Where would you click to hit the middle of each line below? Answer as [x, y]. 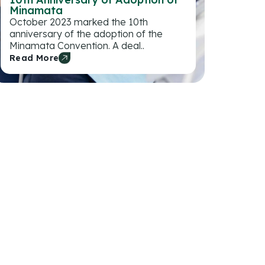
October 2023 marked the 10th [79, 22]
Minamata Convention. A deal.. [77, 45]
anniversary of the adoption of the [86, 33]
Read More [34, 58]
